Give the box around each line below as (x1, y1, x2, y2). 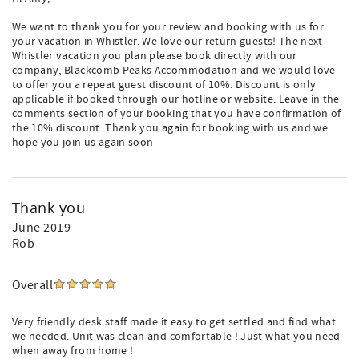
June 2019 (12, 220, 71, 236)
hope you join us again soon (12, 135, 154, 150)
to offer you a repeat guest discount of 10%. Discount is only (12, 78, 317, 92)
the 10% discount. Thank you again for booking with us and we (12, 121, 329, 135)
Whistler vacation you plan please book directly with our (12, 49, 297, 63)
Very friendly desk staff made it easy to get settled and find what (12, 315, 337, 329)
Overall (12, 277, 54, 293)
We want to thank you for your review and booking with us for (12, 20, 325, 34)
